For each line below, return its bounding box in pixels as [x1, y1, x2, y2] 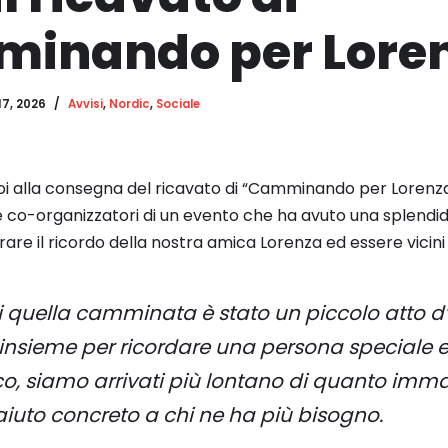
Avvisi [68, 96, 103, 112]
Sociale [156, 96, 200, 112]
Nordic [109, 96, 150, 112]
